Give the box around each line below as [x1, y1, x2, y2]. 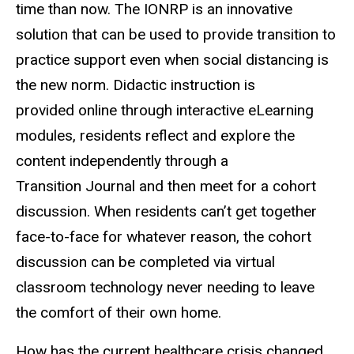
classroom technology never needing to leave [16, 277, 314, 296]
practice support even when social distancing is [16, 50, 329, 69]
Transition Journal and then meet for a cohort [16, 176, 316, 195]
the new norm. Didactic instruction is [16, 75, 255, 94]
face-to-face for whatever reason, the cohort [16, 227, 311, 246]
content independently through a [16, 151, 228, 170]
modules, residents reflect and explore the [16, 126, 295, 145]
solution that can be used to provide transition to [16, 24, 336, 43]
